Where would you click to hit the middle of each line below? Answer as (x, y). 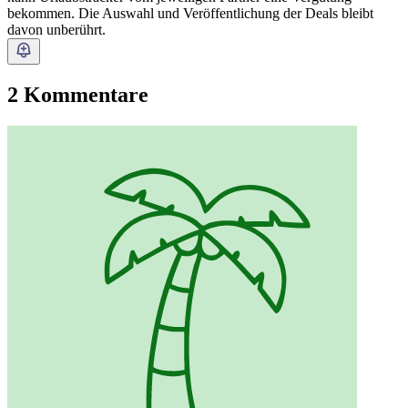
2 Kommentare (78, 95)
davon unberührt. (56, 30)
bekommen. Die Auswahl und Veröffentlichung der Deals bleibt (190, 14)
